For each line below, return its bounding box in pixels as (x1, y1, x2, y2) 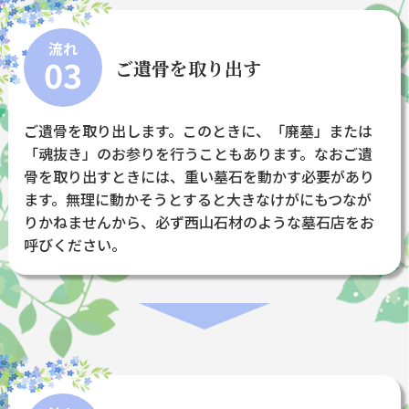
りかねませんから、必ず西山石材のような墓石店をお (24, 211, 375, 234)
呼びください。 (24, 234, 127, 257)
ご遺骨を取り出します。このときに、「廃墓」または (24, 120, 373, 142)
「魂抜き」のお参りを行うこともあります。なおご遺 (24, 142, 373, 165)
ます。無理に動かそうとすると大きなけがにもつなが (24, 188, 372, 211)
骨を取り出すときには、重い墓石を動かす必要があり (24, 165, 375, 188)
